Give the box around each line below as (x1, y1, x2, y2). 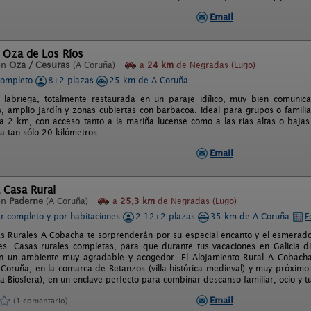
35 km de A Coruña (210, 211, 292, 221)
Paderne (9, 196, 43, 206)
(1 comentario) (13, 295, 68, 305)
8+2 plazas (48, 75, 96, 85)
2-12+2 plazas (135, 211, 198, 221)
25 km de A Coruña (109, 75, 188, 85)
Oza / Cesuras (9, 60, 70, 70)
